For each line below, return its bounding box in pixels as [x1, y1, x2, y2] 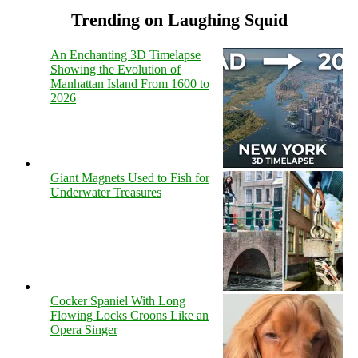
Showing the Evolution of [50, 62, 181, 76]
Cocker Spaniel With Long [50, 293, 185, 308]
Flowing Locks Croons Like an [50, 308, 209, 322]
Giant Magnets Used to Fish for [50, 170, 209, 185]
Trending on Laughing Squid [70, 9, 288, 30]
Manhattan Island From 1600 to [50, 76, 209, 90]
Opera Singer [50, 322, 117, 336]
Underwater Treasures [50, 185, 161, 199]
